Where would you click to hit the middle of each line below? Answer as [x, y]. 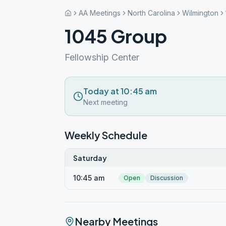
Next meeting [105, 102]
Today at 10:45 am [120, 91]
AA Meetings [100, 13]
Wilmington [200, 13]
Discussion [167, 178]
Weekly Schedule [106, 135]
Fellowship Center [102, 57]
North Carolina [151, 13]
